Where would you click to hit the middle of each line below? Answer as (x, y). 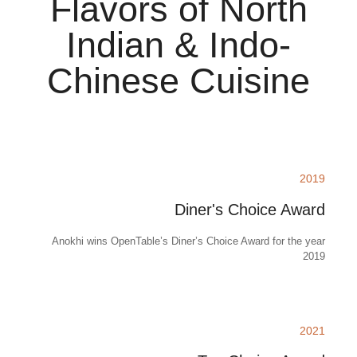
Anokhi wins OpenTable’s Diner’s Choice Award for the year (188, 241)
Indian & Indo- (178, 45)
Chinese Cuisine (178, 81)
